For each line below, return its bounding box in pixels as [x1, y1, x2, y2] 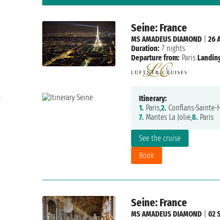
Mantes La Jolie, [143, 112, 192, 122]
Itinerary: [138, 94, 167, 104]
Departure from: [131, 53, 180, 63]
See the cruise [138, 134, 181, 143]
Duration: [131, 44, 160, 54]
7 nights [159, 44, 185, 54]
